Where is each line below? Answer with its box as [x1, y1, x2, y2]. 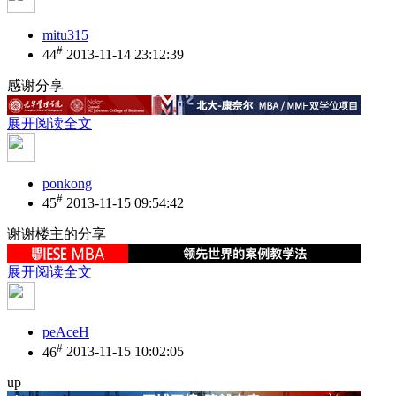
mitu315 [42, 27, 88, 42]
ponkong [42, 175, 92, 191]
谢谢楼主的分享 [7, 226, 106, 242]
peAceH [42, 324, 89, 340]
